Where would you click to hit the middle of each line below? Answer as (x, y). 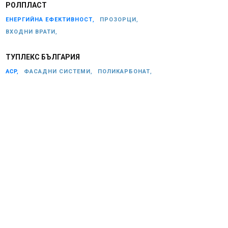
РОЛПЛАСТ (26, 5)
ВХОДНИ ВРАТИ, (32, 32)
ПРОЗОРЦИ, (119, 20)
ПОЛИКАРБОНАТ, (125, 72)
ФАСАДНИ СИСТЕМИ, (58, 72)
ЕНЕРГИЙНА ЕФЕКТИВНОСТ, (50, 20)
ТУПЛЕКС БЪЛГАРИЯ (43, 57)
